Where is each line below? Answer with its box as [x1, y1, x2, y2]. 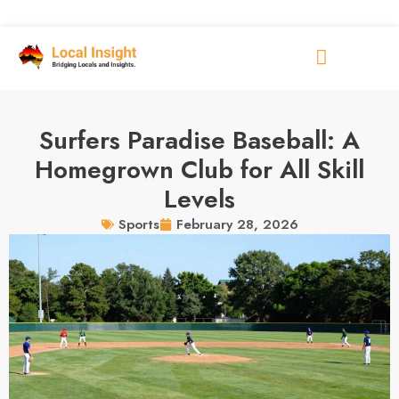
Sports [118, 215, 159, 234]
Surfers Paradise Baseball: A [39, 122, 360, 159]
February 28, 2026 [175, 214, 298, 234]
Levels [164, 181, 235, 217]
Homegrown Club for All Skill [35, 151, 364, 188]
